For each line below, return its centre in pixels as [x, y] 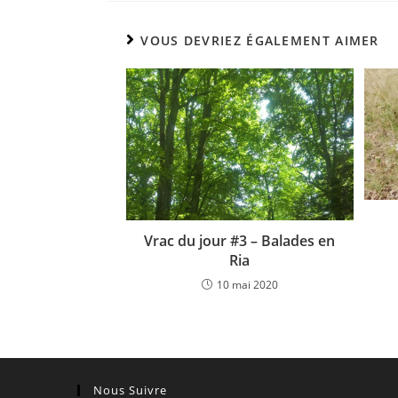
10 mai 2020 [247, 284]
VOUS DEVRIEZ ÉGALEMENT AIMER [260, 41]
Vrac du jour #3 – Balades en [240, 240]
